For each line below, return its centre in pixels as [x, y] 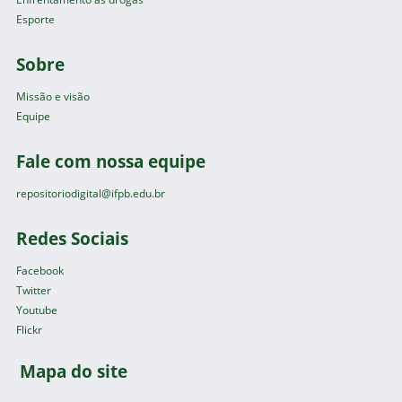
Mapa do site [73, 371]
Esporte [36, 20]
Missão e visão [53, 97]
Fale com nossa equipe [111, 162]
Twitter [34, 291]
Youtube [37, 310]
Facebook [40, 271]
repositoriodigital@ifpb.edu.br [91, 194]
